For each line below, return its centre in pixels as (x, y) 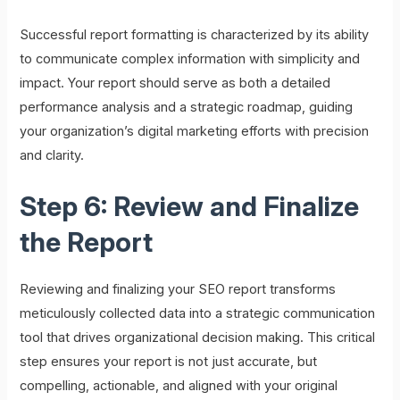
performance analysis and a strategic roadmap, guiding (187, 107)
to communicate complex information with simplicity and (190, 58)
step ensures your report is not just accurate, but (169, 361)
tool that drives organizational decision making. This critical (198, 337)
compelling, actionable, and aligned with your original (179, 385)
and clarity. (52, 155)
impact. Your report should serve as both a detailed (175, 83)
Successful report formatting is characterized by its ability (195, 34)
